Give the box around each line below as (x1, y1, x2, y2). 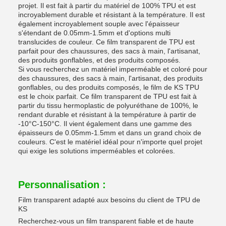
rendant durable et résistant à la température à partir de (18, 110, 196, 119)
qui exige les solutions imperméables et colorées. (18, 147, 175, 155)
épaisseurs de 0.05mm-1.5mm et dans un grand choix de (18, 129, 201, 137)
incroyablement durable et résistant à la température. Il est (18, 11, 205, 19)
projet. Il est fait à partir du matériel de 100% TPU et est (18, 2, 196, 10)
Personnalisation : (18, 179, 106, 190)
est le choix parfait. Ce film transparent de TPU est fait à (18, 92, 197, 100)
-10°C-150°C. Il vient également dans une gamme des (18, 120, 192, 128)
